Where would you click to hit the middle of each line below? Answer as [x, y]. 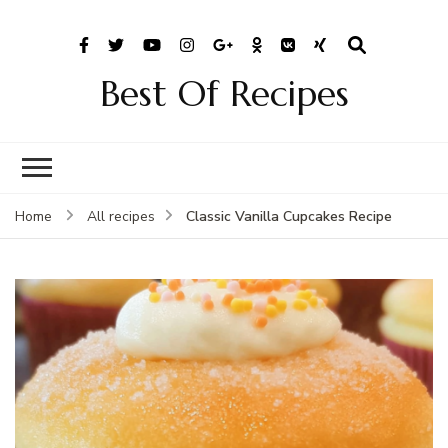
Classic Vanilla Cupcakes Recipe [289, 216]
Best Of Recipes [224, 93]
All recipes [121, 216]
